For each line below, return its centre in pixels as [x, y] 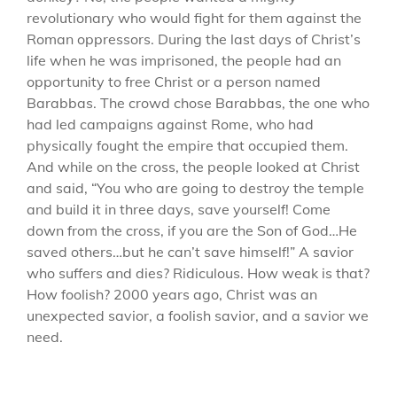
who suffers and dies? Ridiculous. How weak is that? [198, 272]
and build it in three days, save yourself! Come [179, 209]
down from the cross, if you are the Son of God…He [192, 230]
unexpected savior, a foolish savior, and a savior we [198, 315]
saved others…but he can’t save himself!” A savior [190, 251]
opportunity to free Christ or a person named [174, 81]
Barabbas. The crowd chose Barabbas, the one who [198, 102]
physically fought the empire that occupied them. [187, 145]
